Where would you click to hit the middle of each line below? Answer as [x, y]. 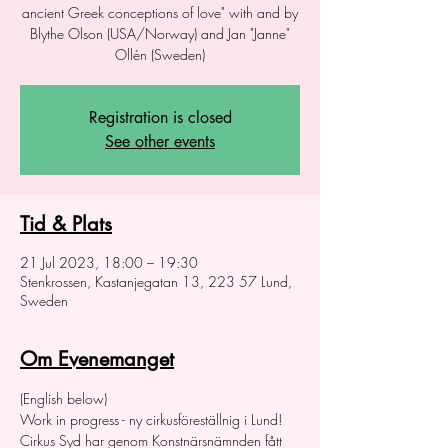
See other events [160, 141]
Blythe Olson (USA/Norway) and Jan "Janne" [160, 33]
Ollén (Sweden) [160, 54]
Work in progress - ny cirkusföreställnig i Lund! [151, 419]
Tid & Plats [66, 224]
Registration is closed [160, 117]
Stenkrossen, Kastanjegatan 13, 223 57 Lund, [156, 281]
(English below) [65, 398]
